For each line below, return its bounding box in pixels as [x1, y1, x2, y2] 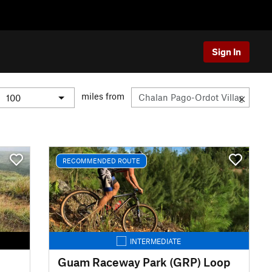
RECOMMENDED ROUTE [62, 157, 140, 165]
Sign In [212, 46, 241, 57]
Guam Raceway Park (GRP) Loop [57, 254, 230, 269]
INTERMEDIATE [130, 236, 182, 245]
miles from [81, 90, 124, 102]
